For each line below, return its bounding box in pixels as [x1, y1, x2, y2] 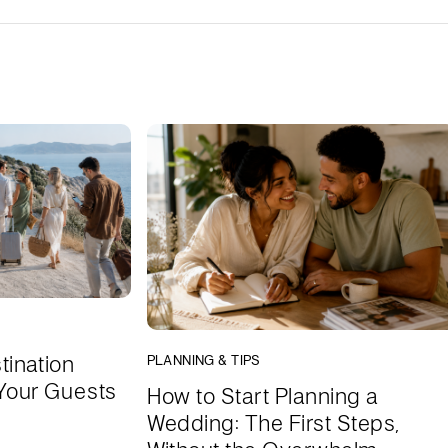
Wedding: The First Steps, [146, 408, 400, 438]
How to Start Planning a [146, 381, 379, 411]
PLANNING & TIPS [146, 351, 261, 370]
